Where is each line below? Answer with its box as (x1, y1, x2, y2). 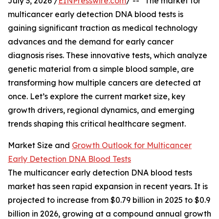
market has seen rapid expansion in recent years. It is (8, 181, 208, 192)
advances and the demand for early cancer (8, 37, 174, 47)
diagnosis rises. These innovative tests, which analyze (8, 50, 207, 61)
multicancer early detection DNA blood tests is (8, 9, 183, 20)
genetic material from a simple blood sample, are (8, 64, 194, 74)
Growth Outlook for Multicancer (72, 140, 192, 151)
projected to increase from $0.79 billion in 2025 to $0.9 (8, 195, 210, 205)
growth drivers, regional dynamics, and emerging (8, 105, 195, 115)
